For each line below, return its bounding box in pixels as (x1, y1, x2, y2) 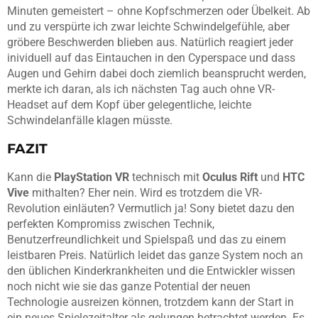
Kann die (7, 170, 54, 184)
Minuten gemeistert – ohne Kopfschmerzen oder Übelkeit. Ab (7, 4, 310, 18)
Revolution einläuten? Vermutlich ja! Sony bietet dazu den (7, 201, 295, 215)
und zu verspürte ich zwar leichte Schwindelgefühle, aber (7, 19, 290, 33)
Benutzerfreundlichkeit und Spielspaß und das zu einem (7, 232, 286, 246)
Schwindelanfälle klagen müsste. (7, 113, 172, 127)
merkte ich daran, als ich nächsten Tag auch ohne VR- (7, 82, 275, 96)
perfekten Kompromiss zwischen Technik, (7, 216, 214, 231)
